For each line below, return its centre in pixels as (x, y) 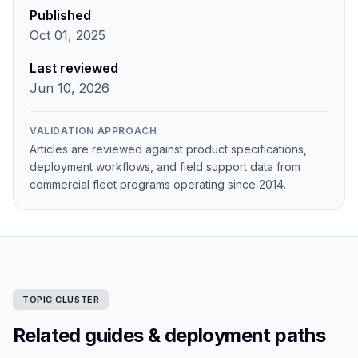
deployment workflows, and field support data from (165, 166)
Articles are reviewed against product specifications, (168, 149)
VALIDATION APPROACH (93, 130)
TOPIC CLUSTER (61, 299)
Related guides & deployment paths (169, 335)
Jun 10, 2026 (70, 88)
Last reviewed (74, 68)
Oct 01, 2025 (68, 35)
